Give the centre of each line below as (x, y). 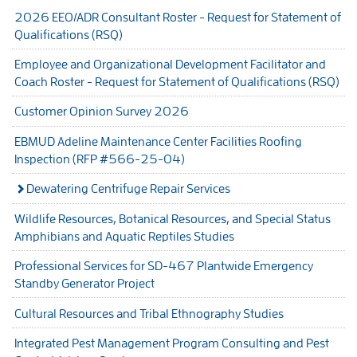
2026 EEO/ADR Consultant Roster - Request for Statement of (178, 16)
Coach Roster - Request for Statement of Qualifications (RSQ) (177, 82)
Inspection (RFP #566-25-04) (100, 158)
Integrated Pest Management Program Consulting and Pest (172, 343)
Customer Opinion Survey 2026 (102, 111)
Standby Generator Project (84, 283)
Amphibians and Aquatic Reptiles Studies (124, 235)
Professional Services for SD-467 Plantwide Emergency (164, 266)
